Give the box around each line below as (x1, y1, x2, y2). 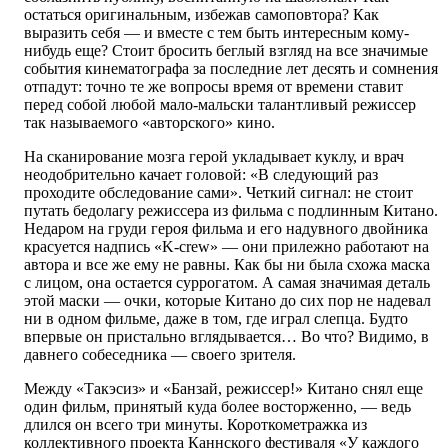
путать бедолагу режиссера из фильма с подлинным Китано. (24, 202, 438, 220)
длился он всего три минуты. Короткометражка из (24, 416, 367, 434)
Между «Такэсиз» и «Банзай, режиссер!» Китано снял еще (24, 380, 423, 398)
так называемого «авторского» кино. (24, 114, 275, 132)
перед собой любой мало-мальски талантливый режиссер (24, 96, 416, 114)
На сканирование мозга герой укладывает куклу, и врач (24, 148, 404, 166)
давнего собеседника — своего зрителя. (24, 346, 296, 364)
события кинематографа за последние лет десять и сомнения (24, 60, 438, 78)
